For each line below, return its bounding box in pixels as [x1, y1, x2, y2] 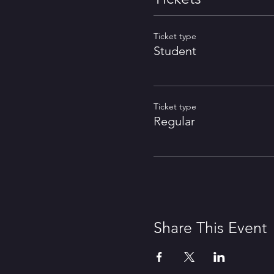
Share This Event [153, 218, 267, 237]
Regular [153, 114, 195, 128]
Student [153, 43, 196, 58]
